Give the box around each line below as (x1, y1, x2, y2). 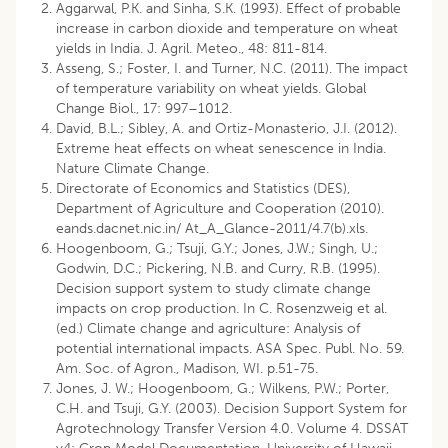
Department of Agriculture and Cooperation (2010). (56, 199, 384, 217)
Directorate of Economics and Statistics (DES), (56, 179, 350, 197)
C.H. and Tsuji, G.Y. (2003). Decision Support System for (56, 399, 407, 417)
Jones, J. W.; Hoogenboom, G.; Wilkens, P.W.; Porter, (56, 379, 389, 397)
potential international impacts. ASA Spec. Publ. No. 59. (56, 339, 404, 357)
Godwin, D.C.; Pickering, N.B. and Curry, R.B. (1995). (56, 259, 380, 277)
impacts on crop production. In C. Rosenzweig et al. (56, 299, 387, 317)
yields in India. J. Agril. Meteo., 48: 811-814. (56, 39, 327, 57)
